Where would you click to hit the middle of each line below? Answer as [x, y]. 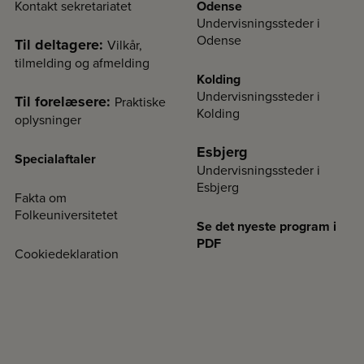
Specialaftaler [55, 159]
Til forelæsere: [65, 102]
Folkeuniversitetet [66, 214]
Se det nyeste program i [266, 226]
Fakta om [41, 197]
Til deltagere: [61, 45]
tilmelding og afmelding [82, 63]
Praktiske [140, 102]
